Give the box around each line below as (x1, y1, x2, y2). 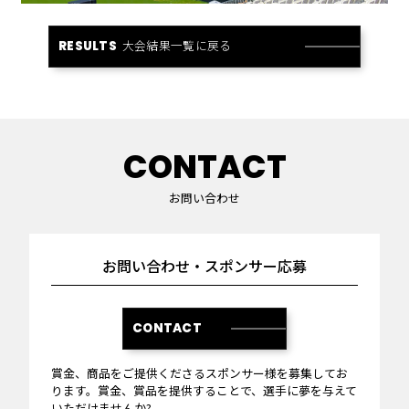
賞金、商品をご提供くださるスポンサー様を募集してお (51, 363, 348, 382)
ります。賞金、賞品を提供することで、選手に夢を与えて (51, 381, 357, 399)
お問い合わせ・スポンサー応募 (102, 254, 307, 277)
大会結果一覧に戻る (121, 37, 232, 55)
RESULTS (58, 37, 117, 56)
